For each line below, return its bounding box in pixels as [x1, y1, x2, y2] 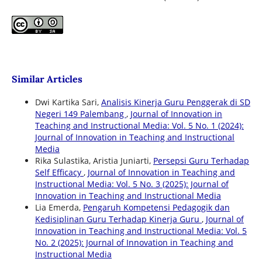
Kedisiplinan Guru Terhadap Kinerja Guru [35, 213, 202, 225]
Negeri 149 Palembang [35, 108, 126, 120]
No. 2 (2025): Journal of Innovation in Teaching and [35, 237, 233, 249]
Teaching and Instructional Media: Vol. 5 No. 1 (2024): [35, 120, 244, 132]
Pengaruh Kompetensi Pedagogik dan [82, 202, 230, 213]
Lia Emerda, [35, 202, 83, 213]
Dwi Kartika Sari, [35, 96, 101, 108]
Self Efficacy [35, 167, 84, 178]
